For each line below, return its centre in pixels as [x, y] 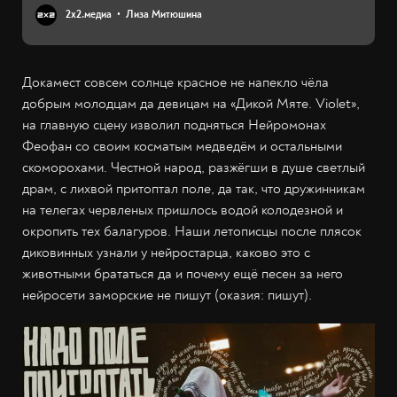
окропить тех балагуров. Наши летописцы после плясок [192, 232]
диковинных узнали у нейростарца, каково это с [166, 253]
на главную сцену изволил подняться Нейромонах [174, 125]
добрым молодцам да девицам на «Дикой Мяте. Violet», [191, 104]
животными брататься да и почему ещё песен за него [183, 274]
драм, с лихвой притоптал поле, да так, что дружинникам [194, 189]
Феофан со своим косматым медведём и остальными [182, 147]
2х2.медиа [89, 15]
